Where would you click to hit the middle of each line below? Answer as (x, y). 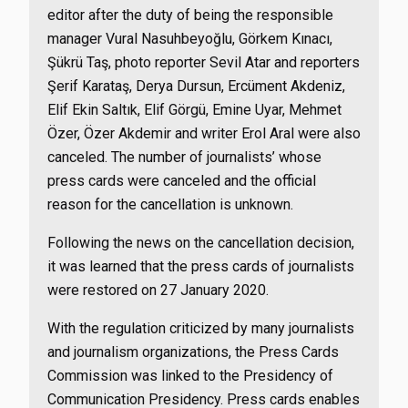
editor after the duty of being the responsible (190, 15)
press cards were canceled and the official (182, 181)
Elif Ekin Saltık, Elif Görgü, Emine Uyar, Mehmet (194, 110)
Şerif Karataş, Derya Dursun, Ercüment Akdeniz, (196, 86)
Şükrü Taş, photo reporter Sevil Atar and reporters (204, 62)
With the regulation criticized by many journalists (201, 328)
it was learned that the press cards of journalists (201, 266)
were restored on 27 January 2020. (158, 290)
